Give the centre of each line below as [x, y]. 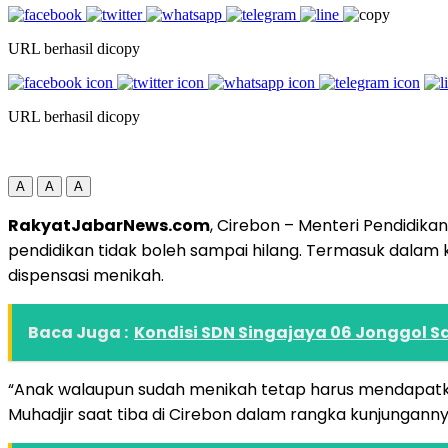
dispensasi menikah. [86, 275]
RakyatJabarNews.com [109, 225]
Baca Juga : [78, 332]
